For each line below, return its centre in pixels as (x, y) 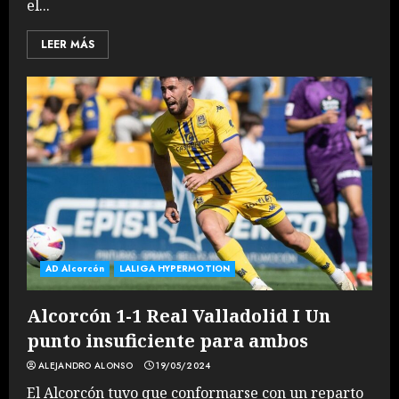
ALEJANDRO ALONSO (85, 366)
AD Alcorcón (75, 269)
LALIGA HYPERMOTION (175, 269)
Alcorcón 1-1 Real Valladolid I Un (179, 316)
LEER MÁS (68, 45)
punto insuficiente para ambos (167, 341)
